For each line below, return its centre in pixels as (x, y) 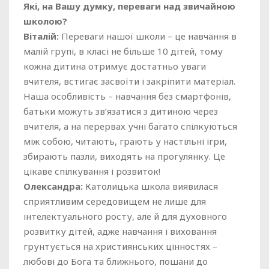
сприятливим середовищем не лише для (115, 201)
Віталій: (41, 36)
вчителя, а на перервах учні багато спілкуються (130, 126)
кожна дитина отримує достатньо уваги (115, 66)
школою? (45, 21)
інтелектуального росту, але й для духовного (125, 216)
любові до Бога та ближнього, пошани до (116, 261)
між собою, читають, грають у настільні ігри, (125, 141)
